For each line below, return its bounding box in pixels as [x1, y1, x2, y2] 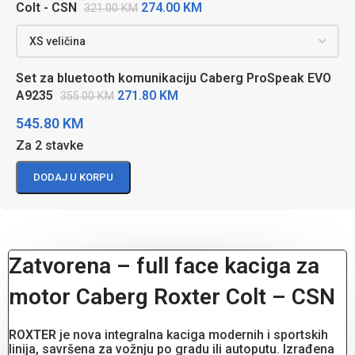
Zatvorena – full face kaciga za [9, 253, 319, 280]
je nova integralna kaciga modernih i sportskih [56, 327, 328, 343]
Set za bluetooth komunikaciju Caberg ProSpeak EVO [16, 71, 331, 86]
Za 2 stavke [16, 138, 83, 154]
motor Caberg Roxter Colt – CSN [9, 284, 335, 311]
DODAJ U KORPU [33, 171, 113, 184]
